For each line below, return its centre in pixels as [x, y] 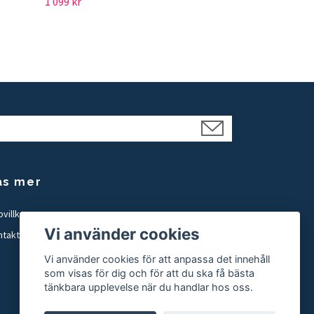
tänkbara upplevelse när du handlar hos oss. [149, 287]
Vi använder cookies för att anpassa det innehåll [157, 259]
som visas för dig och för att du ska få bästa [150, 273]
